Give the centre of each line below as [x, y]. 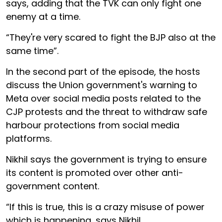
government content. [53, 186]
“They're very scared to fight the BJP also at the [111, 37]
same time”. [32, 51]
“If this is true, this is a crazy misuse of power [105, 207]
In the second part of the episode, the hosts [103, 72]
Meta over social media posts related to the [103, 98]
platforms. [29, 139]
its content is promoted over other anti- [95, 173]
